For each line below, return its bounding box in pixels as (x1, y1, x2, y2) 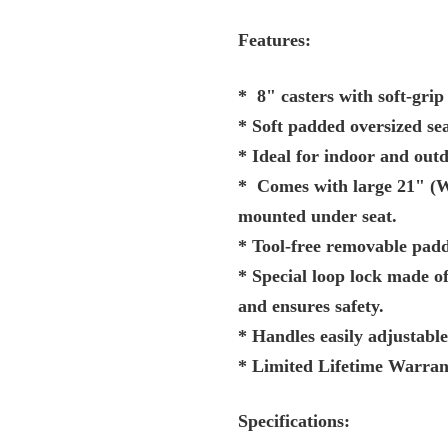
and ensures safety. (238, 296, 384, 317)
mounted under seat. (238, 206, 397, 227)
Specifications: (238, 411, 350, 432)
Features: (238, 30, 316, 51)
